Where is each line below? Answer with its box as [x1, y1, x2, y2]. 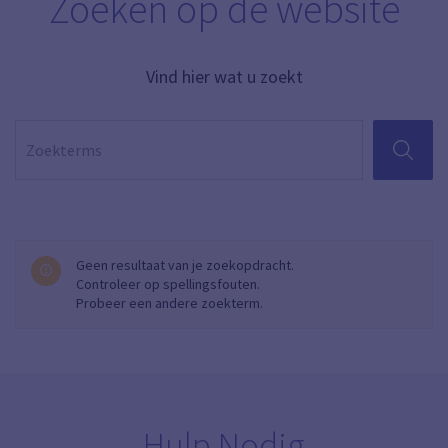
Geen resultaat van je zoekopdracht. [76, 256, 294, 274]
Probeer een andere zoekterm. [76, 294, 263, 312]
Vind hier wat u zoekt [145, 65, 303, 88]
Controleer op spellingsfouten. [76, 275, 260, 293]
